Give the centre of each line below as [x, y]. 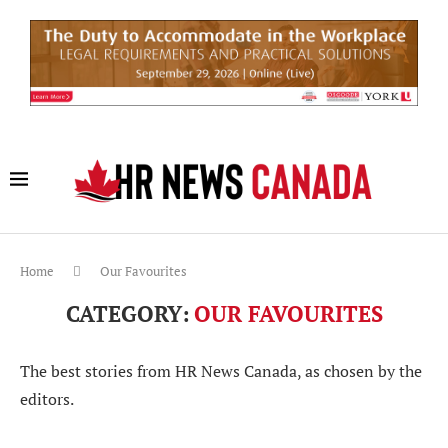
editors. [47, 399]
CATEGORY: [127, 314]
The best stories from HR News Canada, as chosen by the [221, 371]
